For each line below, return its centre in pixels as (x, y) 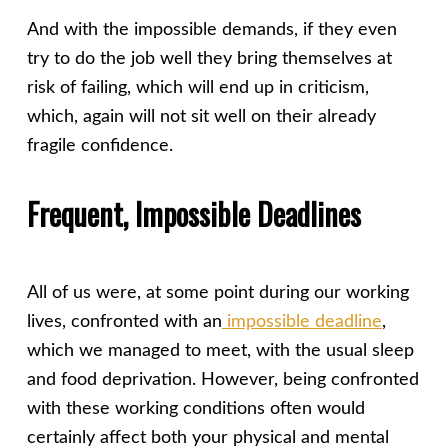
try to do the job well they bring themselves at (209, 58)
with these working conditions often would (195, 409)
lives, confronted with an (124, 322)
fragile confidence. (99, 145)
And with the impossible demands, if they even (211, 29)
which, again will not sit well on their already (201, 116)
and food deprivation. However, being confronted (222, 380)
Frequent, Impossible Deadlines (193, 213)
